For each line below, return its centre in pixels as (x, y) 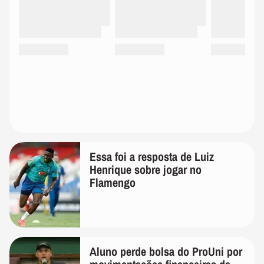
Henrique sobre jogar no (146, 169)
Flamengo (113, 182)
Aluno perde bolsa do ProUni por (166, 251)
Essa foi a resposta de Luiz (152, 156)
